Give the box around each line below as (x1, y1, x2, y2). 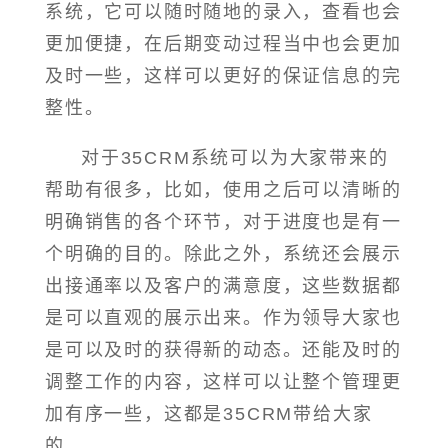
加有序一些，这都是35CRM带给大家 (45, 404, 373, 425)
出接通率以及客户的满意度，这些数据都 (45, 276, 402, 297)
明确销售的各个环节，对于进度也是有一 (45, 212, 402, 233)
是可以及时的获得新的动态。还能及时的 (45, 340, 402, 361)
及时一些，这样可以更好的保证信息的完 (45, 66, 402, 87)
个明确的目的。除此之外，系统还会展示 (45, 244, 402, 265)
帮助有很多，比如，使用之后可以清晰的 (45, 180, 402, 201)
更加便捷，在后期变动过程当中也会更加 (45, 34, 402, 55)
